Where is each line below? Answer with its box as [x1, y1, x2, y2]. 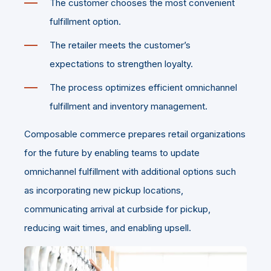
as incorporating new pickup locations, [24, 184, 183, 197]
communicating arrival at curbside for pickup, [24, 203, 211, 215]
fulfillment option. [50, 16, 121, 28]
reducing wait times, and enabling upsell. [24, 222, 191, 234]
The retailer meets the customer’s [50, 39, 191, 51]
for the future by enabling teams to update [24, 147, 200, 159]
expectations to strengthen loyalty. [50, 58, 193, 70]
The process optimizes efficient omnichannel [50, 82, 237, 94]
